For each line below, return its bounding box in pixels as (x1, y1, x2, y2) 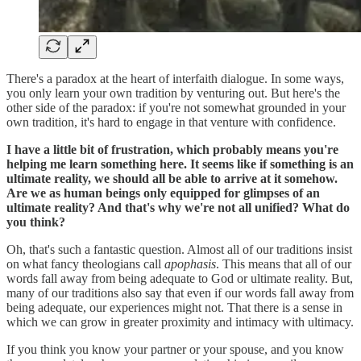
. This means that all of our (216, 256, 351, 271)
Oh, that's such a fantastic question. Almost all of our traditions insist (6, 242, 352, 256)
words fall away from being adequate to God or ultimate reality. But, (6, 271, 353, 285)
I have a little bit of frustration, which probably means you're (6, 142, 338, 156)
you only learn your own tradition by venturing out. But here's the (6, 85, 340, 100)
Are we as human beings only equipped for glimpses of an (6, 185, 320, 200)
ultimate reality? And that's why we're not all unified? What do (6, 200, 350, 214)
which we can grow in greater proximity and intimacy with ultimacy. (6, 314, 354, 329)
